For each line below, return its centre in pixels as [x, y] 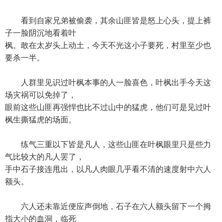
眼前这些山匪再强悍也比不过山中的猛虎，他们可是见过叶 [108, 107]
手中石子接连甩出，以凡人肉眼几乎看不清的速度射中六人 [108, 169]
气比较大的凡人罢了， [45, 157]
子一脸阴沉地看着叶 [41, 33]
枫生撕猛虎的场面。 [41, 120]
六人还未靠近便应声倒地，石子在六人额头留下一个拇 [108, 206]
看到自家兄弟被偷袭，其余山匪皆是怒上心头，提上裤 [108, 21]
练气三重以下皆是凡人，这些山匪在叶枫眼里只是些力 [108, 144]
